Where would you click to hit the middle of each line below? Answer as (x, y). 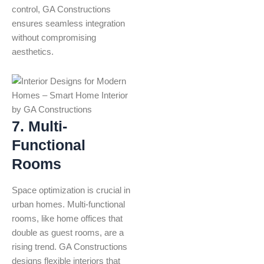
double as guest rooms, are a (68, 233)
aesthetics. (33, 52)
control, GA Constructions (61, 10)
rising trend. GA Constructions (70, 247)
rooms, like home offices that (67, 219)
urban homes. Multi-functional (68, 205)
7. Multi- (39, 126)
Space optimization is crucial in (71, 191)
